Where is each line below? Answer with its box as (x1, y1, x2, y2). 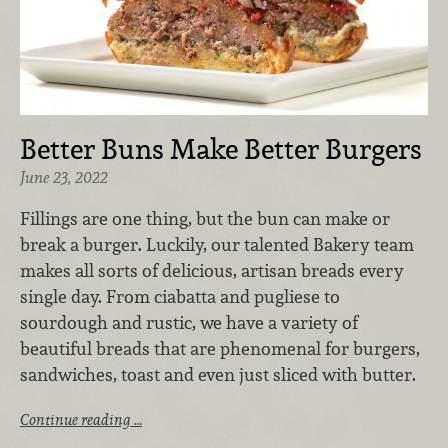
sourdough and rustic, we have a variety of (20, 311, 358, 335)
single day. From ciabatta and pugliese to (20, 285, 340, 309)
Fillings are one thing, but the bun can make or (20, 207, 390, 231)
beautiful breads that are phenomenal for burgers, (20, 337, 420, 361)
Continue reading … (20, 410, 142, 429)
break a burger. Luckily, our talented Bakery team (20, 233, 414, 257)
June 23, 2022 (20, 166, 108, 188)
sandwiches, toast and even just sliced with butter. (20, 363, 416, 387)
